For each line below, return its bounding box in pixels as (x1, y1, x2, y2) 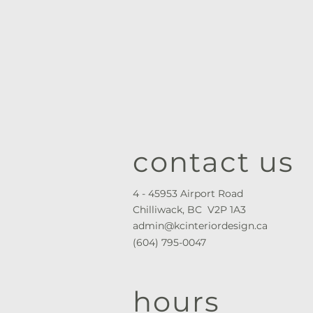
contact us (133, 145, 294, 180)
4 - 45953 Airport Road (133, 187, 246, 201)
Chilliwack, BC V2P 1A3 (133, 203, 246, 217)
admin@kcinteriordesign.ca (133, 219, 268, 233)
